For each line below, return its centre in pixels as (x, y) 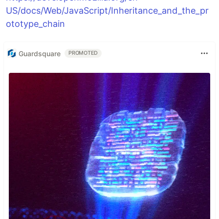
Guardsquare (40, 53)
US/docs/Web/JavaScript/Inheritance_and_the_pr (107, 11)
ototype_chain (35, 24)
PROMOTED (83, 53)
